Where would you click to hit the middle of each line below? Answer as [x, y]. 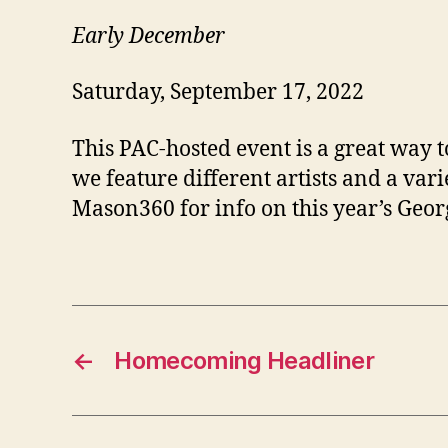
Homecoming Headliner [244, 360]
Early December [148, 36]
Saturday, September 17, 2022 [218, 93]
